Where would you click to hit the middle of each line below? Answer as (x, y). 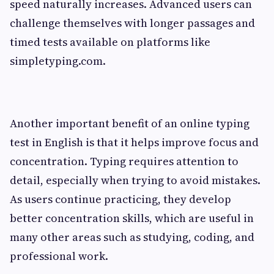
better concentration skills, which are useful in (132, 218)
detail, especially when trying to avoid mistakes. (135, 180)
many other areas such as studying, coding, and (132, 237)
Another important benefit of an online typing (130, 123)
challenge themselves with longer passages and (132, 23)
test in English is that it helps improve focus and (134, 142)
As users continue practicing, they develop (120, 199)
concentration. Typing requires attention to (124, 161)
